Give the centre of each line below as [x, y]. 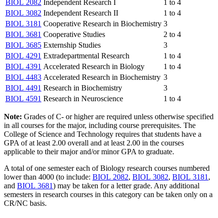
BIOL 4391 [23, 67]
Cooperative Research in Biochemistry [102, 24]
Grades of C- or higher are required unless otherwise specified [118, 117]
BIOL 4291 [23, 56]
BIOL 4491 [23, 88]
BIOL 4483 [23, 77]
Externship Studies [72, 45]
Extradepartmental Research [86, 56]
